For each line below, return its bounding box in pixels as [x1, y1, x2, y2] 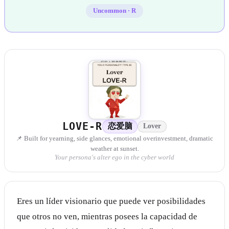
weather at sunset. [90, 145, 139, 153]
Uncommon [93, 7, 126, 14]
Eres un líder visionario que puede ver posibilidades [17, 196, 205, 207]
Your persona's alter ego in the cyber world [55, 154, 174, 162]
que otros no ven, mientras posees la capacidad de [17, 212, 197, 222]
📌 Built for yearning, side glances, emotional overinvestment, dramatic [16, 135, 213, 143]
